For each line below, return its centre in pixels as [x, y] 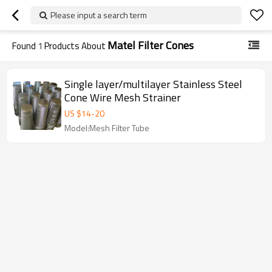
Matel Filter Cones [151, 45]
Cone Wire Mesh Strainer [123, 97]
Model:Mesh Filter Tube [107, 128]
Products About [75, 46]
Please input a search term [99, 15]
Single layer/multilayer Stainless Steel [153, 84]
